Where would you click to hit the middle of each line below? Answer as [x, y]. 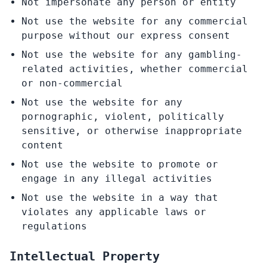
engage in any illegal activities [117, 178]
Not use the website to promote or [120, 164]
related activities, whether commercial [135, 69]
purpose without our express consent [126, 35]
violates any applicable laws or [114, 212]
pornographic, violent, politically [123, 117]
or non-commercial [72, 83]
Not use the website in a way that [120, 198]
